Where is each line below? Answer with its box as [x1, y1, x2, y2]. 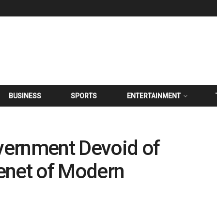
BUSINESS [9, 92, 42, 100]
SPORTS [71, 92, 97, 100]
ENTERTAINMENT [126, 92, 181, 100]
